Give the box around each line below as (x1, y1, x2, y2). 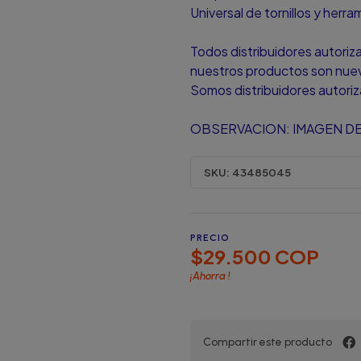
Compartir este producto (203, 335, 332, 349)
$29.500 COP (190, 243, 319, 268)
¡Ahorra (190, 269, 228, 283)
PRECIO (190, 231, 230, 243)
